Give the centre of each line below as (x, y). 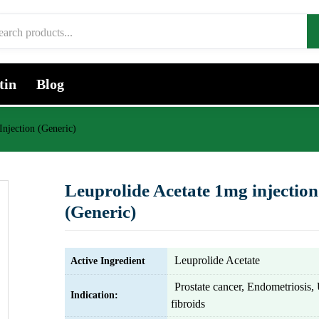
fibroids (188, 304)
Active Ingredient (108, 261)
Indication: (94, 295)
